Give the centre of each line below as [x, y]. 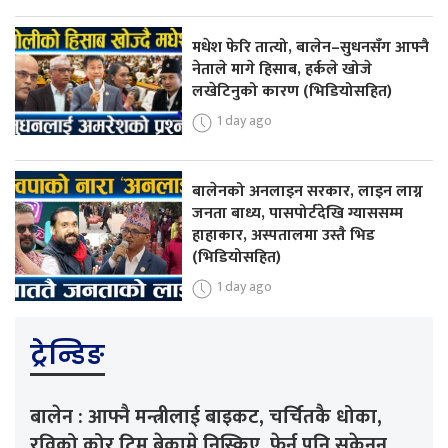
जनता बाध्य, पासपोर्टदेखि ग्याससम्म [298, 214]
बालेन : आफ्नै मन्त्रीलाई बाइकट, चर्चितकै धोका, [206, 416]
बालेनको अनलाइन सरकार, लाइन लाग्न [308, 192]
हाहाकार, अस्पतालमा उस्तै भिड [284, 236]
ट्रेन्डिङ [67, 354]
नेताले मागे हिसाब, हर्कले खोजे [282, 70]
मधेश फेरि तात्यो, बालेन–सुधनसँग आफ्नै [311, 48]
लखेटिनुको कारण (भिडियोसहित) [292, 92]
